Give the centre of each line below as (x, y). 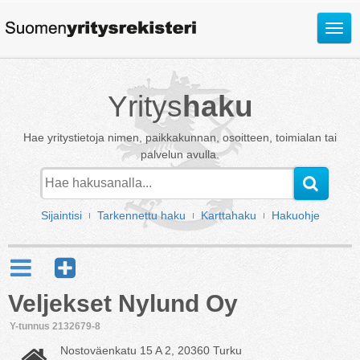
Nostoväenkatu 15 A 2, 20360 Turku (151, 350)
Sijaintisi (61, 215)
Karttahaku (228, 215)
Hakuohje (295, 215)
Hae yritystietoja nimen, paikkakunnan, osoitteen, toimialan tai (180, 137)
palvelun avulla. (180, 154)
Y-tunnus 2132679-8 (55, 326)
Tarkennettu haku (141, 215)
